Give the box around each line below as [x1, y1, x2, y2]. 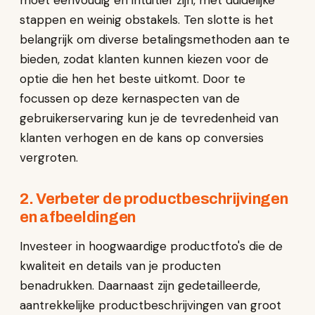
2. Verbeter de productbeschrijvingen [20, 191, 288, 207]
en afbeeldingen [20, 209, 136, 226]
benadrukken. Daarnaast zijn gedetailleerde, [20, 278, 260, 293]
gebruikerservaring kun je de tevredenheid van [20, 110, 278, 126]
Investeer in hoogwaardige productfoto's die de [20, 238, 283, 254]
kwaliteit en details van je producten [20, 258, 221, 274]
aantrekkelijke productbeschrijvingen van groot [20, 297, 281, 313]
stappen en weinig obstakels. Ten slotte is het [20, 12, 274, 27]
